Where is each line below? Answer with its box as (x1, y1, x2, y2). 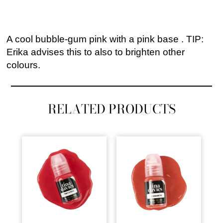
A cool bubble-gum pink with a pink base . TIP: (6, 34, 204, 45)
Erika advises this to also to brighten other (6, 47, 185, 58)
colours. (6, 60, 41, 71)
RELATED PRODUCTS (47, 99, 176, 118)
